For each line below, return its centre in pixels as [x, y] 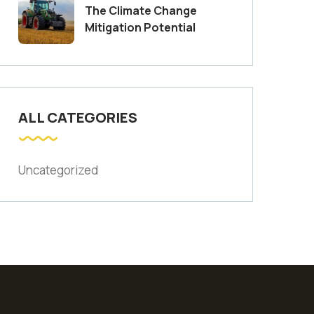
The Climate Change [141, 11]
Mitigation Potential [140, 28]
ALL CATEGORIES [78, 118]
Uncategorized [58, 170]
